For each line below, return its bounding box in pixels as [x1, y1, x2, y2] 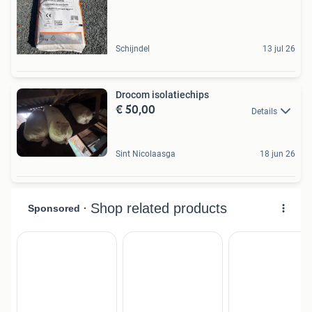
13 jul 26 [263, 44, 295, 54]
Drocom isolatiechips [116, 89, 209, 101]
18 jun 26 [260, 148, 295, 159]
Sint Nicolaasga [116, 148, 175, 159]
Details [251, 106, 277, 116]
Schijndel [116, 44, 150, 54]
